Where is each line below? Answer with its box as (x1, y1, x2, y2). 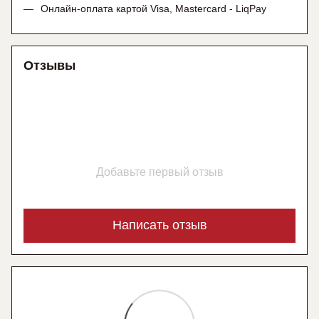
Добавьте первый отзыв (95, 165, 224, 178)
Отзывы (23, 58, 75, 73)
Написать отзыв (112, 218, 207, 233)
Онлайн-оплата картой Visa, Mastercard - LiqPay (41, 3, 266, 15)
